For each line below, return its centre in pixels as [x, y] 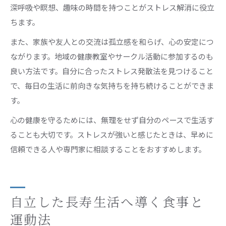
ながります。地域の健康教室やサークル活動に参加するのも [112, 56]
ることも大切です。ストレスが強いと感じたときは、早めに [112, 134]
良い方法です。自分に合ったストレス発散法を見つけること [112, 71]
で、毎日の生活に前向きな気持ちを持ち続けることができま [112, 85]
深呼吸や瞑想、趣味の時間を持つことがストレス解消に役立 [112, 7]
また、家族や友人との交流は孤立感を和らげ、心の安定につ [112, 41]
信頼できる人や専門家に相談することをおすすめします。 [108, 149]
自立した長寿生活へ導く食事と [107, 203]
